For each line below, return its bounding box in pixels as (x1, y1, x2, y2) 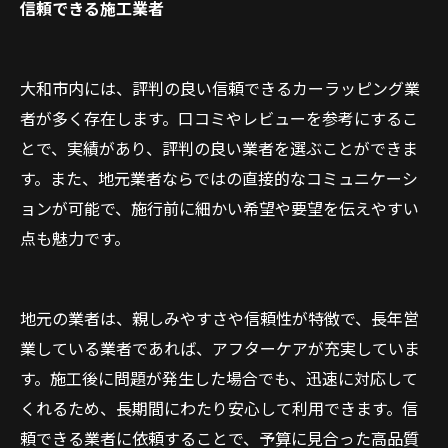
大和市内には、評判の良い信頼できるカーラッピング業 (20, 76, 420, 100)
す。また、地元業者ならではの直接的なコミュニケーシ (20, 166, 418, 190)
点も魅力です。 (20, 226, 130, 250)
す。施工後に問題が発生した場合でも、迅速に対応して (20, 366, 418, 390)
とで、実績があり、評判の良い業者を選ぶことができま (20, 136, 418, 160)
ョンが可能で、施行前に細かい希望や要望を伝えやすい (20, 196, 419, 220)
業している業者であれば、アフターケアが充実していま (20, 336, 420, 360)
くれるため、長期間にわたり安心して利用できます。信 (20, 396, 418, 420)
